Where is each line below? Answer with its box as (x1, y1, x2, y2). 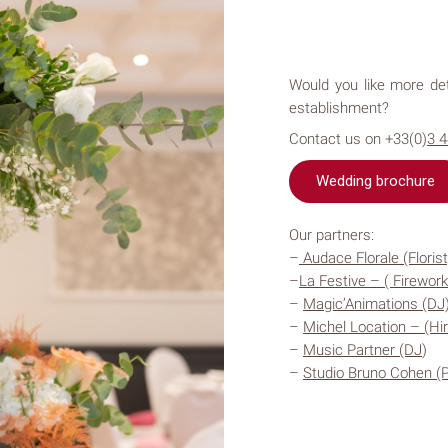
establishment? (289, 99, 390, 117)
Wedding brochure (316, 171, 440, 190)
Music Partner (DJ (303, 340, 423, 359)
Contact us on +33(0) (289, 130, 428, 149)
